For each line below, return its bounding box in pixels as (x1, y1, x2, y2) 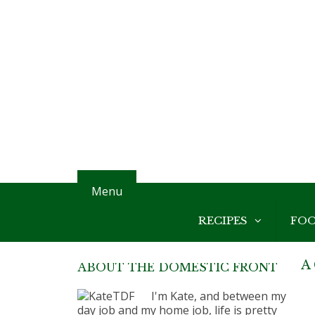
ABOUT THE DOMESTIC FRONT (77, 259, 278, 274)
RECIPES (198, 213, 247, 227)
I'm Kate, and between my (151, 288, 286, 304)
